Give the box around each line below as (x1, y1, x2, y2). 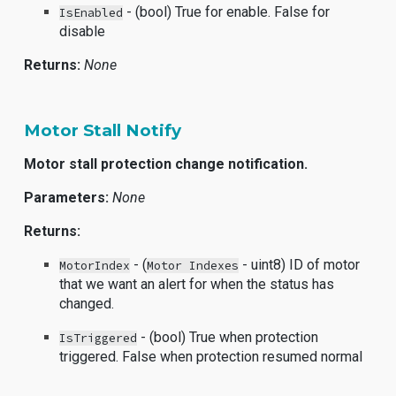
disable (59, 23, 106, 40)
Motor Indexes (147, 258, 240, 273)
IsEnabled (59, 5, 124, 20)
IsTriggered (59, 331, 138, 346)
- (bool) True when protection (137, 329, 319, 346)
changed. (59, 295, 115, 312)
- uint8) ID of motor (239, 256, 361, 273)
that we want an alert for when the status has (59, 276, 335, 293)
